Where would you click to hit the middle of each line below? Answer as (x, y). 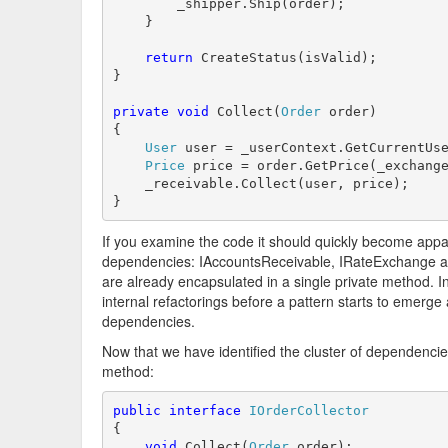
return (168, 57)
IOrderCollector (308, 410)
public (136, 410)
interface (204, 410)
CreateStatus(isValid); (284, 57)
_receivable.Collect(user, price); (260, 183)
